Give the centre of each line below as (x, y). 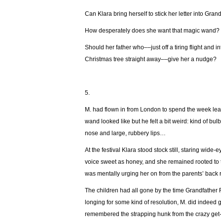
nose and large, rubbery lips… (125, 133)
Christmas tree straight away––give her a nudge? (151, 59)
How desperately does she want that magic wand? (152, 31)
